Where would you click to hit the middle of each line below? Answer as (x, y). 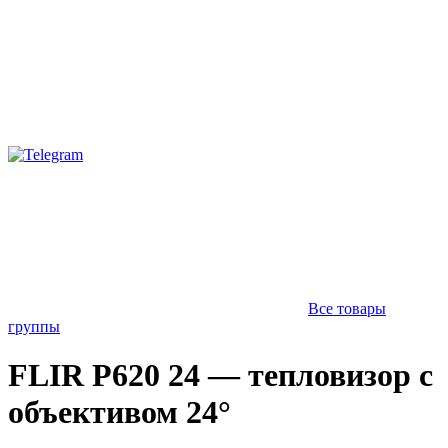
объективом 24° (119, 412)
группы (34, 326)
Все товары (347, 308)
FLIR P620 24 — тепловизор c (220, 375)
